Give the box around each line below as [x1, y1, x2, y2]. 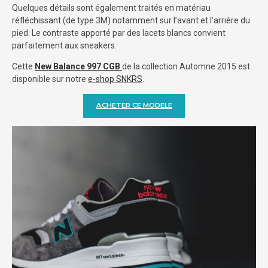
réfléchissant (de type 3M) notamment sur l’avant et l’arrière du [12, 15, 250, 25]
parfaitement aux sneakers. [12, 40, 117, 50]
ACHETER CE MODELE [96, 101, 172, 110]
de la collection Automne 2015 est [122, 61, 250, 71]
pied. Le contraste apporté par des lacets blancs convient [12, 28, 226, 38]
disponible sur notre [12, 74, 88, 84]
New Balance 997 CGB [35, 61, 120, 71]
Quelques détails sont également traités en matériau [12, 2, 211, 13]
